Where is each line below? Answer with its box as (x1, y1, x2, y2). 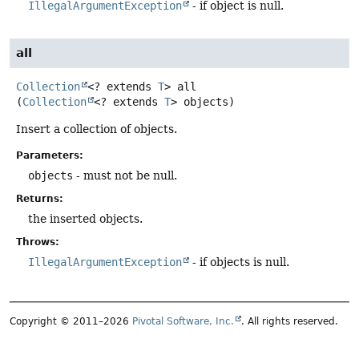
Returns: (16, 192, 63, 204)
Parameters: (16, 149, 83, 161)
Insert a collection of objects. (16, 122, 177, 135)
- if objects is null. (189, 255, 289, 268)
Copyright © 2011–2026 (10, 316, 132, 328)
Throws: (16, 236, 59, 248)
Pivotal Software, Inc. (132, 316, 234, 328)
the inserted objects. (28, 212, 143, 225)
